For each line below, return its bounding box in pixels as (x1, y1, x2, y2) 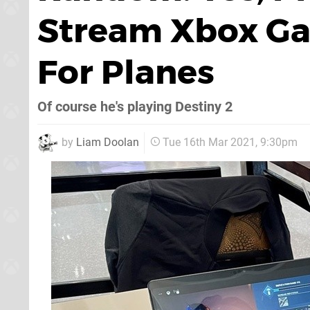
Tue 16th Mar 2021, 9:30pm (163, 136, 298, 149)
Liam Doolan (76, 135, 139, 149)
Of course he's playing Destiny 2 (37, 98, 232, 115)
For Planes (37, 52, 215, 92)
